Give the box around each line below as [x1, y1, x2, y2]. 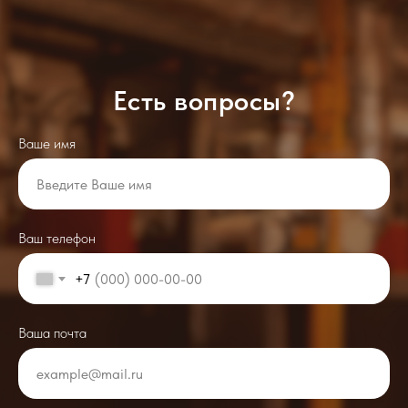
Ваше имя [18, 135, 76, 152]
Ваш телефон [18, 229, 96, 247]
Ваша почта [18, 324, 87, 342]
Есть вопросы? [112, 84, 296, 117]
